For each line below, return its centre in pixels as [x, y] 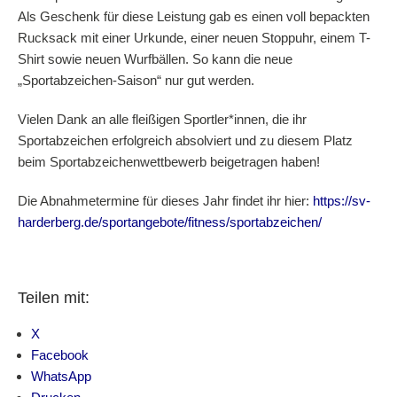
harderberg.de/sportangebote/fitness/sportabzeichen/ [170, 222]
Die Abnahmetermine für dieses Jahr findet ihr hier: [165, 201]
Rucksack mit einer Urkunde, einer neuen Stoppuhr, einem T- [194, 38]
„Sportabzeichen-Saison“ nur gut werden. [136, 80]
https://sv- [342, 201]
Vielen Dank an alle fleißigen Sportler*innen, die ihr [162, 119]
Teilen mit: [54, 298]
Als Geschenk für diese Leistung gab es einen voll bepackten [194, 16]
